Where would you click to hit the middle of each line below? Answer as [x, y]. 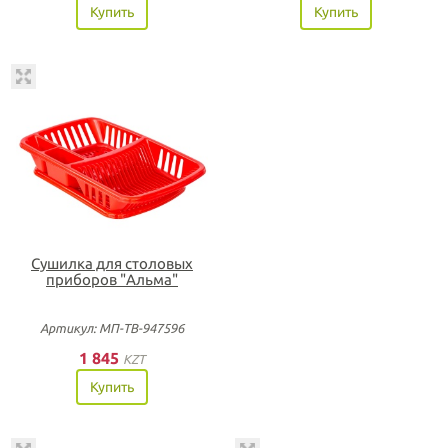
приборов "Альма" [112, 279]
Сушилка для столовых [112, 263]
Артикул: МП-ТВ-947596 [112, 327]
